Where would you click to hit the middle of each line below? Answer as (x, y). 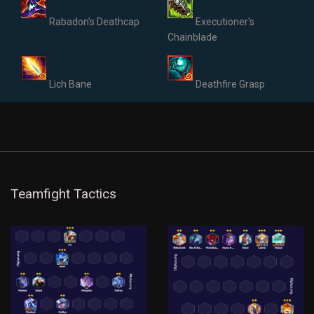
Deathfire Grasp (230, 84)
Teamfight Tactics (63, 194)
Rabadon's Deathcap (94, 22)
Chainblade (192, 37)
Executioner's (225, 22)
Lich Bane (70, 84)
